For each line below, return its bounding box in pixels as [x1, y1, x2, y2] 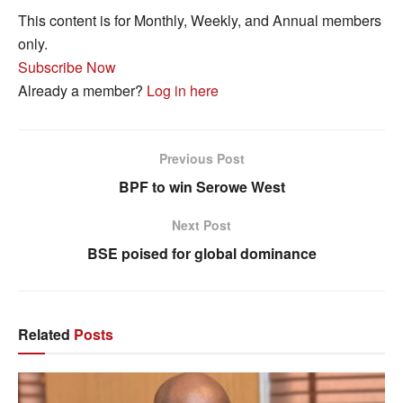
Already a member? [18, 79, 147, 101]
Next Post [172, 215, 231, 234]
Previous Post [158, 148, 245, 167]
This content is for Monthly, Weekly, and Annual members [18, 9, 381, 31]
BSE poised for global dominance [86, 242, 317, 264]
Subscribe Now [18, 56, 116, 77]
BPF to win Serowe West [118, 175, 285, 197]
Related [18, 323, 70, 345]
